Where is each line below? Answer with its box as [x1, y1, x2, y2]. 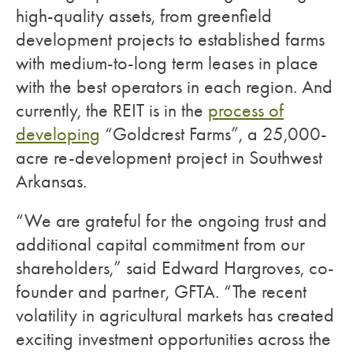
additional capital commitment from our [16, 233, 305, 255]
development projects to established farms [16, 28, 325, 50]
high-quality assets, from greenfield [16, 5, 272, 27]
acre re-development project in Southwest [16, 147, 322, 169]
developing [16, 123, 100, 145]
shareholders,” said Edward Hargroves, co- [16, 257, 334, 279]
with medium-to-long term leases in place [16, 52, 318, 74]
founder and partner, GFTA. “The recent [16, 281, 307, 303]
